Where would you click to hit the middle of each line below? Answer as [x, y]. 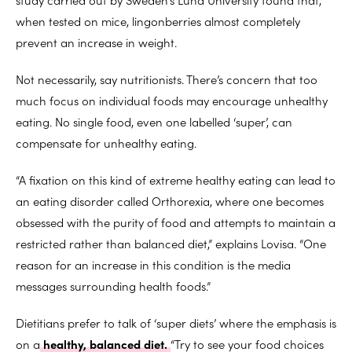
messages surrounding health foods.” [113, 285]
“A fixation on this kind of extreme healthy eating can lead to [176, 179]
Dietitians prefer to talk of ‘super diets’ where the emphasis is [176, 322]
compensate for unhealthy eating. [106, 142]
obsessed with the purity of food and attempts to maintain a [176, 222]
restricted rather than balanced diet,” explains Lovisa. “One [171, 243]
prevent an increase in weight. [96, 42]
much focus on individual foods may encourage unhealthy [172, 100]
